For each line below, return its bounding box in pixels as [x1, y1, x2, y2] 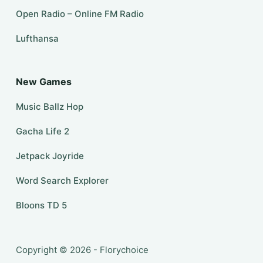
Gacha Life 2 [15, 126, 69, 137]
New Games [15, 76, 72, 88]
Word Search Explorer [15, 175, 109, 187]
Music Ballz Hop [15, 101, 83, 113]
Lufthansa [15, 33, 59, 45]
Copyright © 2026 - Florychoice [15, 244, 149, 256]
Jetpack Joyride [15, 150, 84, 162]
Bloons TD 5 [15, 200, 67, 211]
